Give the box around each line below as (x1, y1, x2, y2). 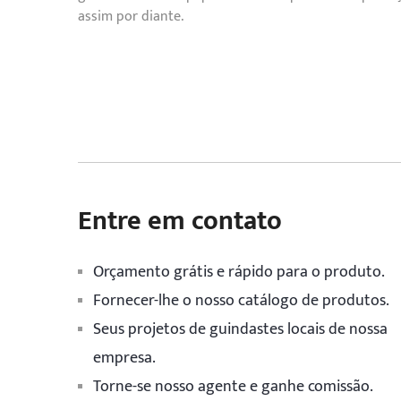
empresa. (93, 345, 156, 371)
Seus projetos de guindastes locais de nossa (93, 316, 388, 343)
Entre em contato (78, 199, 282, 243)
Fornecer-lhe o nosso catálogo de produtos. (93, 287, 389, 314)
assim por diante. (78, 4, 183, 29)
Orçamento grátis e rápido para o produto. (93, 259, 385, 286)
